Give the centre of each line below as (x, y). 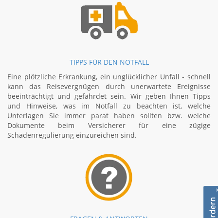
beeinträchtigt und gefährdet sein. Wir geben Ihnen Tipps (109, 96)
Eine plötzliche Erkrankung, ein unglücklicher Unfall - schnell (109, 77)
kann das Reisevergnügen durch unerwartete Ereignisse (109, 86)
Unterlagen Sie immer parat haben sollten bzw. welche (109, 116)
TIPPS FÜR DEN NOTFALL (109, 62)
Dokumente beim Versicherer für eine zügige (109, 125)
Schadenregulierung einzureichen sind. (72, 135)
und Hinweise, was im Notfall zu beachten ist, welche (109, 106)
